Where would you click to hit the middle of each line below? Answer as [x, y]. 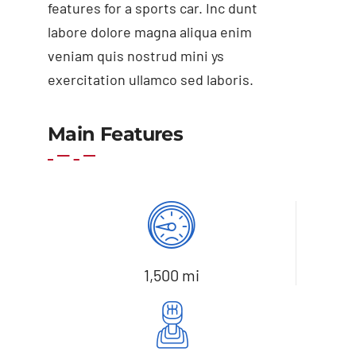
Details [288, 102]
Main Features [115, 133]
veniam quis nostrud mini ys [135, 55]
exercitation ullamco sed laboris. [150, 79]
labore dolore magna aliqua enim [149, 31]
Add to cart [88, 102]
